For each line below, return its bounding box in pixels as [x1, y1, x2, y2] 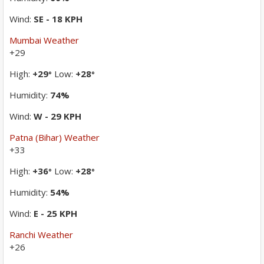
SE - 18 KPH [34, 13, 82, 25]
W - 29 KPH [34, 110, 81, 123]
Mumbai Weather [9, 34, 79, 47]
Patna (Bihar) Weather [9, 131, 100, 144]
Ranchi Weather [9, 229, 73, 241]
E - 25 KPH [34, 207, 77, 220]
